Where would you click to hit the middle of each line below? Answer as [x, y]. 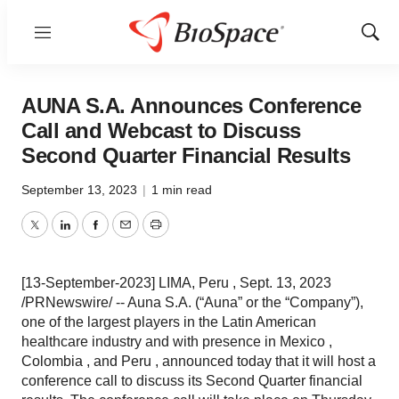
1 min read [182, 190]
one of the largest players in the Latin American [169, 322]
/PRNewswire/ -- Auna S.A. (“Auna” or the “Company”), [192, 302]
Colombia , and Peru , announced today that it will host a [199, 361]
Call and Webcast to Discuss [161, 130]
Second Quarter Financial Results [186, 155]
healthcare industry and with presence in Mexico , [177, 342]
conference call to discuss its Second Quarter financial [192, 381]
